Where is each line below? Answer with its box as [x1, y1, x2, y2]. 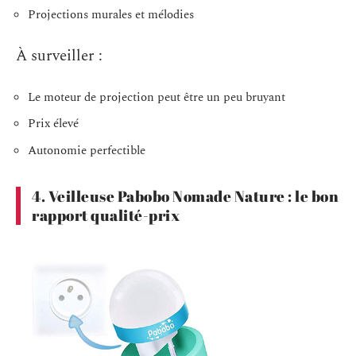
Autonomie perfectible [28, 141, 145, 160]
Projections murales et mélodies [28, 5, 194, 24]
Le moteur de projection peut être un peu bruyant [28, 87, 285, 106]
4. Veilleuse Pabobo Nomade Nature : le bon [32, 185, 339, 207]
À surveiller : [16, 44, 103, 68]
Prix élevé [28, 114, 79, 133]
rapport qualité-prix [32, 204, 180, 226]
